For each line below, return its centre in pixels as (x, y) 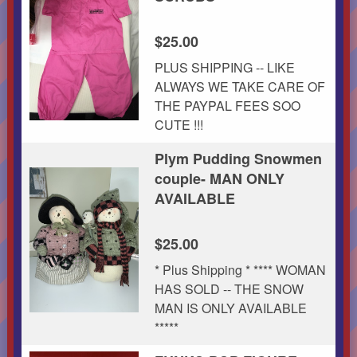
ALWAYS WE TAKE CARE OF (239, 86)
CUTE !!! (180, 124)
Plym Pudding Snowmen (238, 158)
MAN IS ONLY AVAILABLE (230, 308)
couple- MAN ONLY (219, 178)
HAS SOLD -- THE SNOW (229, 288)
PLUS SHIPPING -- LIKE (224, 67)
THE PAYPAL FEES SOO (227, 105)
